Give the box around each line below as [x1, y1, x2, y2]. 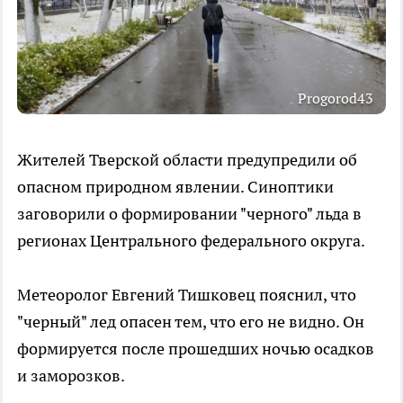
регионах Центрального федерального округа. [17, 229, 365, 251]
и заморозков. [17, 364, 125, 386]
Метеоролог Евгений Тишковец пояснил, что [17, 283, 356, 305]
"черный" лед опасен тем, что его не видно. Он [17, 310, 364, 332]
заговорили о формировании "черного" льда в [17, 202, 362, 224]
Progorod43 [298, 88, 373, 107]
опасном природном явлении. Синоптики [17, 175, 334, 197]
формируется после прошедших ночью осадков [17, 337, 374, 359]
